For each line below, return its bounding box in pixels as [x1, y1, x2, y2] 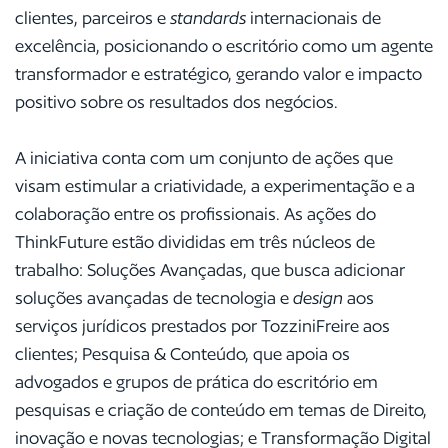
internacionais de [246, 7, 381, 28]
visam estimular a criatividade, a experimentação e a [15, 175, 415, 196]
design [293, 287, 343, 308]
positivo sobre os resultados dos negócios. [15, 91, 338, 112]
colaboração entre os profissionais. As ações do [15, 203, 376, 224]
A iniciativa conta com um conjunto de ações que [15, 147, 393, 168]
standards [170, 7, 246, 28]
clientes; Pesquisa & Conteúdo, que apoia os [15, 343, 350, 364]
